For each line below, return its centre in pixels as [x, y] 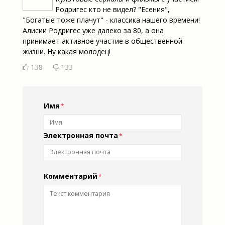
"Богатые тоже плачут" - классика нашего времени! [111, 20]
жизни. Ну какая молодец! [66, 51]
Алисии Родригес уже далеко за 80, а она [93, 30]
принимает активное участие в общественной [102, 41]
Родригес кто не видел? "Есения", [112, 9]
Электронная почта [81, 136]
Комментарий [70, 176]
